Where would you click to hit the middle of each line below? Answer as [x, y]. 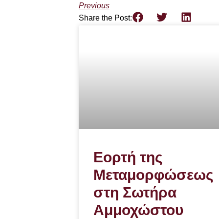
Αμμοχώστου [139, 210]
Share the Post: [106, 18]
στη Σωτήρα [135, 192]
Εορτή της [128, 157]
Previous [94, 6]
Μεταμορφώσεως [154, 175]
